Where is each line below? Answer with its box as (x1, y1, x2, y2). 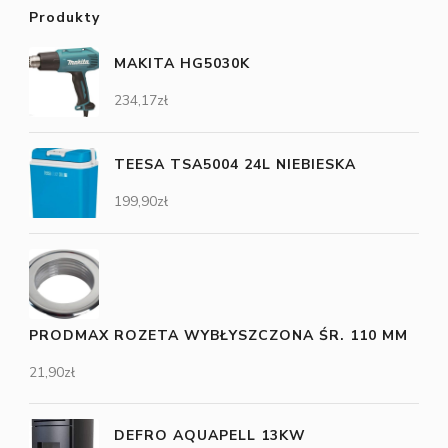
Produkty (29, 8, 100, 28)
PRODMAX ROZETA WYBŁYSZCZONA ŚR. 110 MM (29, 326, 408, 346)
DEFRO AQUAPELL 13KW (114, 426, 306, 446)
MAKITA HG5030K (114, 54, 250, 74)
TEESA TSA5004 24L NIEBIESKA (114, 155, 356, 175)
